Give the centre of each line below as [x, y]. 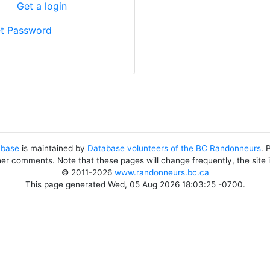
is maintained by [53, 148]
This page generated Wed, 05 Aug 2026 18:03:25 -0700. [135, 184]
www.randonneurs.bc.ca [162, 172]
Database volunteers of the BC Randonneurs [174, 148]
